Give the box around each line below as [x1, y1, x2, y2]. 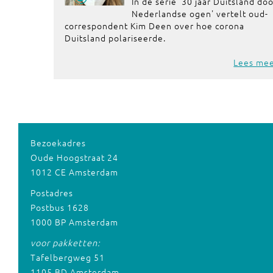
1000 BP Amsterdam [30, 216, 118, 228]
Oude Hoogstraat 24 [30, 151, 118, 163]
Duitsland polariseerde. [65, 32, 166, 44]
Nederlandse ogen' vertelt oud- [132, 7, 269, 19]
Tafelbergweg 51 [30, 251, 105, 263]
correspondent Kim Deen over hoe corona [65, 19, 244, 32]
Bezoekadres [30, 136, 86, 149]
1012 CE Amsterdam [30, 166, 118, 178]
